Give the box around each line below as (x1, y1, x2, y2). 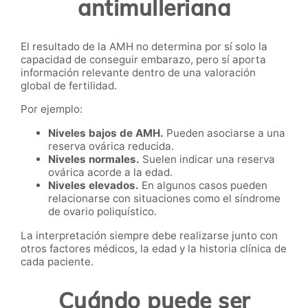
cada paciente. (21, 255, 93, 269)
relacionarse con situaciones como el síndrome (48, 192, 280, 206)
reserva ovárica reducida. (48, 140, 174, 153)
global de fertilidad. (21, 79, 117, 93)
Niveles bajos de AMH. (48, 126, 164, 140)
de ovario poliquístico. (48, 205, 157, 219)
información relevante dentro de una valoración (21, 66, 256, 80)
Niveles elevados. (48, 179, 139, 192)
